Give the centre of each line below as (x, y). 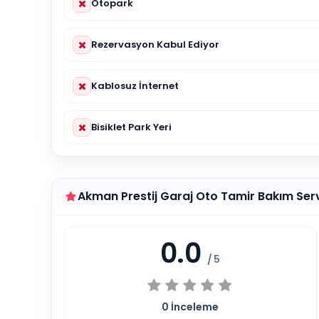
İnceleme (193, 307)
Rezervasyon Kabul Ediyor (155, 44)
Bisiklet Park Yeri (131, 127)
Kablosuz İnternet (135, 85)
